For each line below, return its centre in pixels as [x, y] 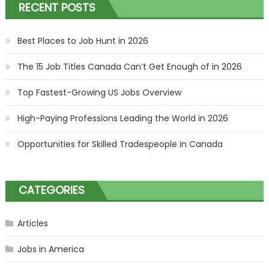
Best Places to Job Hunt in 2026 [83, 41]
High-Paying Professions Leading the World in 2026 [122, 119]
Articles [32, 224]
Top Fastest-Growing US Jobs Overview [99, 93]
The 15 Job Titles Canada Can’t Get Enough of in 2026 [129, 67]
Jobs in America [50, 249]
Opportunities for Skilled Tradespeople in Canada [120, 144]
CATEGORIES [51, 190]
